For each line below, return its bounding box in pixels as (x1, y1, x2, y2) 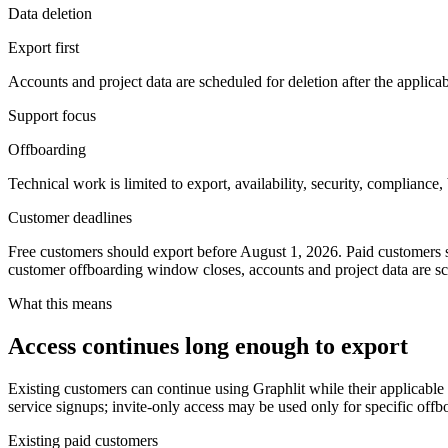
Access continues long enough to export (8, 332, 408, 359)
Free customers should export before (8, 242, 237, 260)
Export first (8, 38, 79, 56)
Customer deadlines (8, 208, 132, 226)
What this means (8, 294, 112, 312)
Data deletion (8, 4, 92, 22)
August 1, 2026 (240, 242, 338, 260)
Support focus (8, 106, 96, 124)
